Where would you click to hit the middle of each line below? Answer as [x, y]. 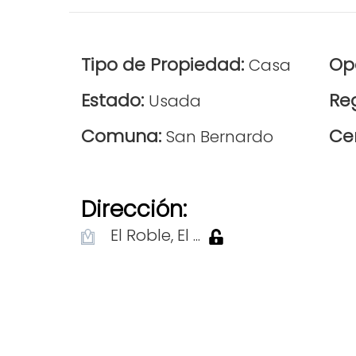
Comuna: [124, 136]
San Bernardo [220, 137]
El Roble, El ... [152, 235]
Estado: [115, 101]
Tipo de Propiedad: [165, 65]
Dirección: [134, 209]
